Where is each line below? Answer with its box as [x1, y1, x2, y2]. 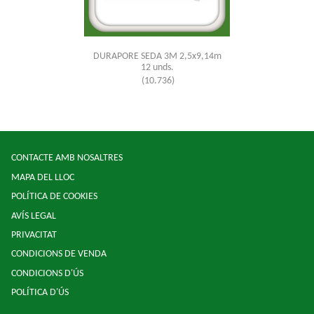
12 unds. [140, 62, 174, 74]
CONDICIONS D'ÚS [11, 268, 84, 279]
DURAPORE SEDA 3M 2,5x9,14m [93, 51, 221, 62]
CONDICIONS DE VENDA [11, 249, 107, 260]
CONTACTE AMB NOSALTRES [11, 153, 123, 164]
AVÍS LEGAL [11, 210, 57, 221]
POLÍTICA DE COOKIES [11, 191, 98, 203]
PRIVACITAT [11, 229, 57, 240]
